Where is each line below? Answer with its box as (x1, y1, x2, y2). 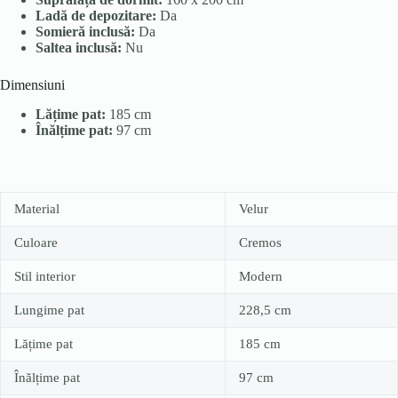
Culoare (14, 235, 58, 250)
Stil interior (14, 268, 76, 283)
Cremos (239, 235, 282, 250)
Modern (239, 268, 283, 283)
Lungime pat (14, 302, 84, 317)
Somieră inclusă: (36, 23, 135, 39)
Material (14, 201, 60, 216)
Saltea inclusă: (36, 39, 122, 55)
